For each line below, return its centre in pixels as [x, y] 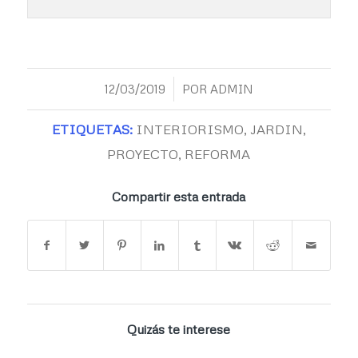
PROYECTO [143, 154]
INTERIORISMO [189, 129]
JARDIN [276, 129]
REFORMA [218, 154]
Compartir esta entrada [179, 197]
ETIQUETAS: [92, 129]
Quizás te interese [179, 330]
